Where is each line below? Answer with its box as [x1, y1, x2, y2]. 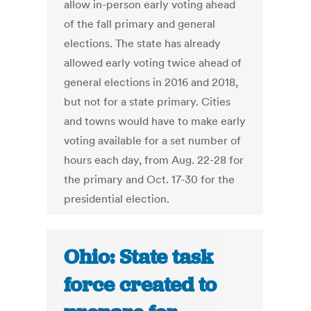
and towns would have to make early [64, 114, 246, 128]
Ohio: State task [64, 244, 214, 271]
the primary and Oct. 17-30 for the [64, 172, 235, 187]
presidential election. [64, 192, 170, 206]
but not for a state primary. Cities [64, 94, 231, 109]
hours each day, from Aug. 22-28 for [64, 153, 244, 167]
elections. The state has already [64, 36, 221, 51]
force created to [64, 271, 217, 299]
